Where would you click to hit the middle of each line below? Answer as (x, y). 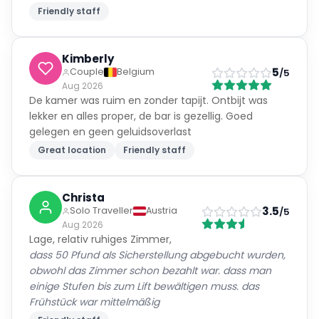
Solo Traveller (101, 210)
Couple (87, 72)
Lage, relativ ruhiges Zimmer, (100, 239)
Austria (162, 210)
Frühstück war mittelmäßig (94, 302)
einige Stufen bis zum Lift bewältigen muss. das (144, 286)
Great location (72, 150)
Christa (83, 198)
